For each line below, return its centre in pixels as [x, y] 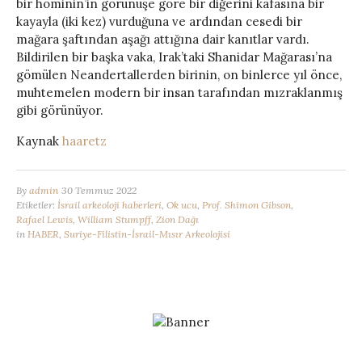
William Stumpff [114, 219]
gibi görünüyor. [60, 110]
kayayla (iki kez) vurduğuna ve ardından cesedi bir [159, 21]
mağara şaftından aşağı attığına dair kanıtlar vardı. [163, 39]
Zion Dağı [177, 219]
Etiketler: [37, 204]
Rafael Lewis [44, 219]
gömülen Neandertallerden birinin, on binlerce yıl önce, [179, 74]
